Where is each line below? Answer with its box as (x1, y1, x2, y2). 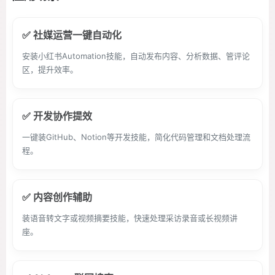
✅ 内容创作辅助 (22, 191, 92, 203)
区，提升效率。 (22, 64, 78, 74)
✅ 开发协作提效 (22, 110, 92, 122)
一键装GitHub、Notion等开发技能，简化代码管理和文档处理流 (22, 132, 250, 142)
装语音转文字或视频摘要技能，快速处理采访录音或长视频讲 (22, 213, 238, 223)
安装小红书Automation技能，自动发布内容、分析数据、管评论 (22, 51, 250, 61)
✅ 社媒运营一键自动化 (22, 29, 122, 41)
